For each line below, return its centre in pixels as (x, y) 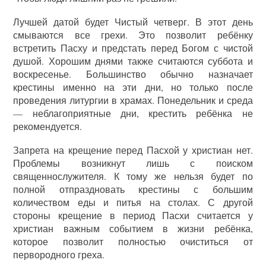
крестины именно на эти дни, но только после (133, 87)
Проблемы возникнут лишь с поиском (133, 163)
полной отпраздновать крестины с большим (133, 189)
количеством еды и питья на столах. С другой (133, 202)
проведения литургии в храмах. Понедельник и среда (133, 100)
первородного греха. (59, 255)
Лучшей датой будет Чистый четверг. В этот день (133, 22)
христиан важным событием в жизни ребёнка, (133, 229)
